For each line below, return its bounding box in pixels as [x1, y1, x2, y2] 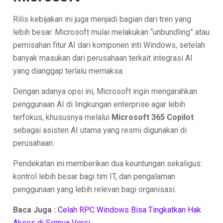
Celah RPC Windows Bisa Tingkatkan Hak [58, 205, 202, 215]
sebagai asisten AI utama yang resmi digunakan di [13, 125, 187, 135]
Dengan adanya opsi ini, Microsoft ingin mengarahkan [13, 86, 198, 96]
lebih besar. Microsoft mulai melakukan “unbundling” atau [13, 27, 210, 37]
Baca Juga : [13, 205, 58, 215]
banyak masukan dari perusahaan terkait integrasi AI [13, 53, 193, 63]
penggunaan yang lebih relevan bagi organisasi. [13, 184, 177, 194]
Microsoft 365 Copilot [111, 112, 194, 122]
